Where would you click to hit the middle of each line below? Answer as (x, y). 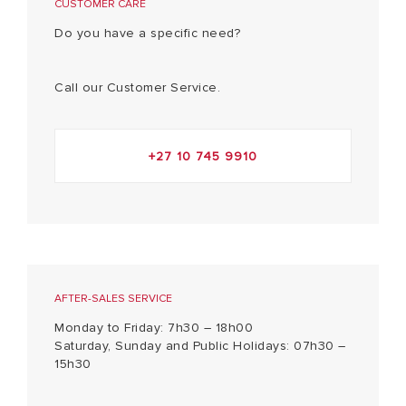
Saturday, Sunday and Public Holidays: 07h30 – (200, 345)
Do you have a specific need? (147, 33)
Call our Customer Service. (137, 87)
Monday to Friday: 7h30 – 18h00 (154, 327)
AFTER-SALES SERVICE (113, 298)
